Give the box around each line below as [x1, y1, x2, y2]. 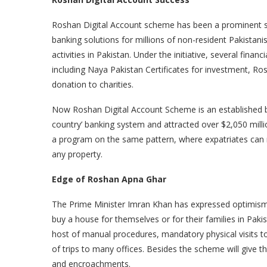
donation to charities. [52, 79, 133, 91]
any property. [52, 148, 103, 160]
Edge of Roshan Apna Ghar [52, 173, 166, 185]
